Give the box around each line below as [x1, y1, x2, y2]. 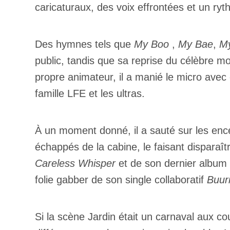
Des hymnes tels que [35, 39, 134, 50]
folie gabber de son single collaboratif [35, 174, 207, 185]
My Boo [134, 39, 169, 50]
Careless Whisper [35, 158, 119, 169]
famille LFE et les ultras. [35, 88, 145, 99]
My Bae [178, 39, 213, 50]
